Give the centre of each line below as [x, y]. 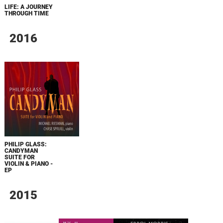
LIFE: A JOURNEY [28, 7]
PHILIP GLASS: [25, 145]
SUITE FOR [19, 158]
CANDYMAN [21, 151]
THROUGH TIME [26, 14]
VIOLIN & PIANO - [28, 164]
